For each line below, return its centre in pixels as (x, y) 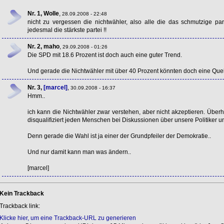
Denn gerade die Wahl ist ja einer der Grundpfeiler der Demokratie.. (119, 136)
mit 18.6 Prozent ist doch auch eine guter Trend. (116, 55)
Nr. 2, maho (43, 46)
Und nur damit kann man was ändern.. (79, 152)
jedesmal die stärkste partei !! (67, 30)
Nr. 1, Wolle (43, 13)
